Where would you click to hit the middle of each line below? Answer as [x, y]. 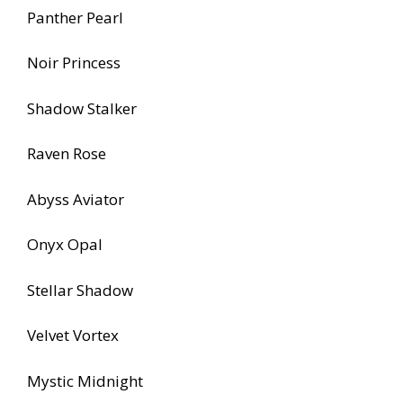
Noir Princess [74, 63]
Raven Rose [67, 154]
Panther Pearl [75, 17]
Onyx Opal [65, 245]
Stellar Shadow [80, 290]
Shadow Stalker [82, 108]
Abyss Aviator [76, 199]
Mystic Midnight [85, 381]
